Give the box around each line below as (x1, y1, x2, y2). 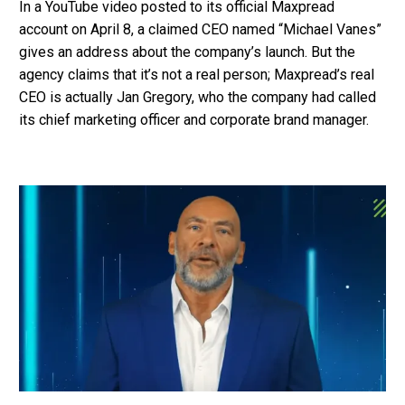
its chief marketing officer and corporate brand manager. (19, 110, 369, 128)
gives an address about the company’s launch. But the (19, 42, 355, 61)
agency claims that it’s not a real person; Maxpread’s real (19, 65, 374, 83)
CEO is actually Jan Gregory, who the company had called (19, 88, 376, 106)
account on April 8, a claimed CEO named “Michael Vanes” (19, 20, 381, 38)
